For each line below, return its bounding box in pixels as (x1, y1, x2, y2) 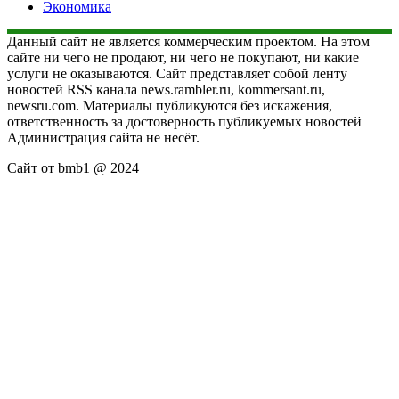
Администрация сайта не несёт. (7, 130, 199, 146)
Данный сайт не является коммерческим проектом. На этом (7, 34, 370, 50)
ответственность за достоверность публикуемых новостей (7, 114, 362, 130)
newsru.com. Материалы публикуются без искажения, (7, 98, 332, 114)
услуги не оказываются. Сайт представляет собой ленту (7, 66, 347, 82)
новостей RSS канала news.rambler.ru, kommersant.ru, (7, 82, 325, 98)
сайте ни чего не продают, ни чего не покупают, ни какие (7, 50, 359, 66)
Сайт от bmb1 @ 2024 (7, 160, 139, 176)
